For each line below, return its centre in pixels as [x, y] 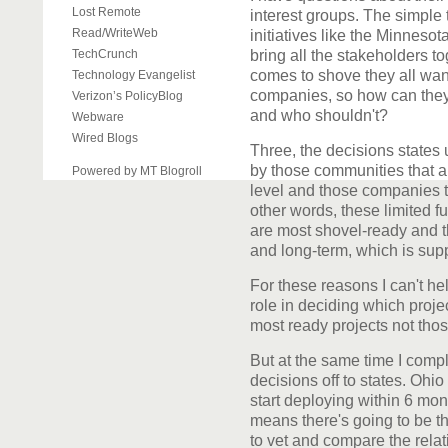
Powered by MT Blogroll [136, 171]
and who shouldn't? [318, 115]
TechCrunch [104, 54]
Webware [97, 117]
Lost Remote [106, 12]
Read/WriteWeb [114, 33]
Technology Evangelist [133, 75]
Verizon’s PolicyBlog [127, 96]
